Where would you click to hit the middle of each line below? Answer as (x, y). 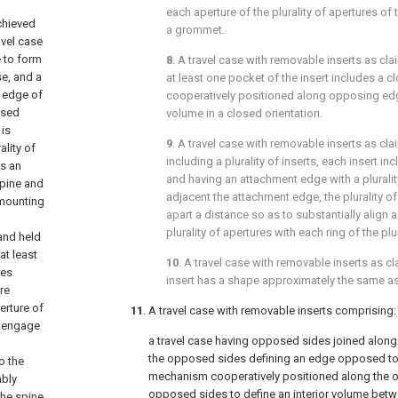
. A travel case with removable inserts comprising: (270, 310)
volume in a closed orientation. (244, 113)
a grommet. (195, 30)
